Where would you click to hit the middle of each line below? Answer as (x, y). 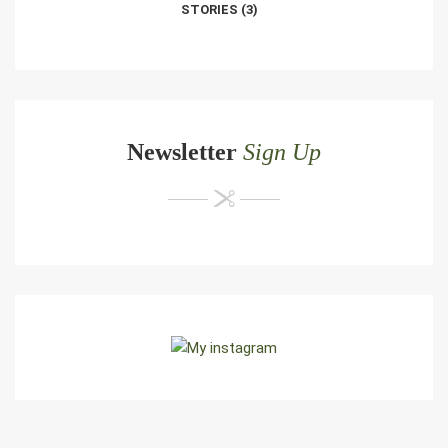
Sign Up (282, 152)
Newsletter (185, 152)
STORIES (209, 9)
